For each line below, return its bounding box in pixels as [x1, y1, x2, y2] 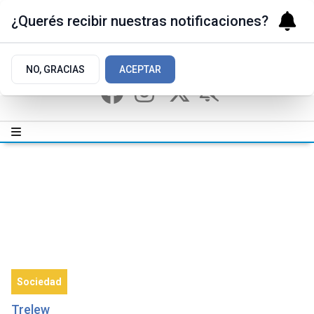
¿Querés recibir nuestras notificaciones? [11, 13, 268, 29]
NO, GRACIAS [26, 64, 85, 75]
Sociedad [17, 276, 62, 288]
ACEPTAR [119, 64, 161, 75]
